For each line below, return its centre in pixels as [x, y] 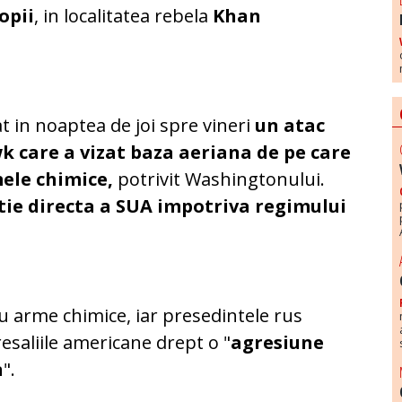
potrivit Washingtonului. [219, 179]
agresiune [278, 343]
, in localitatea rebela [124, 16]
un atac [290, 126]
